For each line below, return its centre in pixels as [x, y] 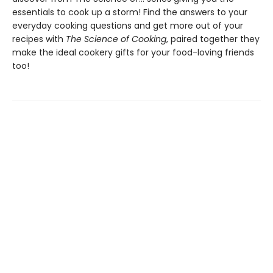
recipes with [39, 39]
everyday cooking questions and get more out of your [128, 26]
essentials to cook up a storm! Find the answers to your [130, 12]
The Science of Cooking [116, 39]
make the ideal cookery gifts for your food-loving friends [133, 52]
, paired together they [213, 39]
